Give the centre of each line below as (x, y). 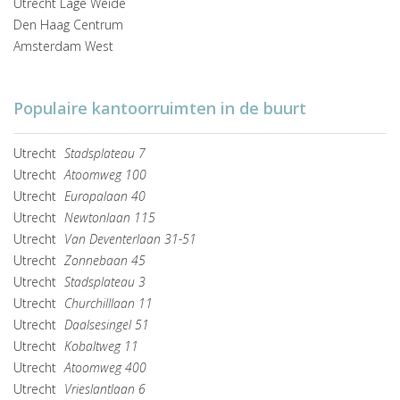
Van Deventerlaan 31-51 (130, 238)
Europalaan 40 (105, 196)
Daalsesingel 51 (107, 324)
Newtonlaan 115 (110, 217)
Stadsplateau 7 (105, 153)
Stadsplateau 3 (105, 281)
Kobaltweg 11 (101, 346)
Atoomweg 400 (105, 367)
